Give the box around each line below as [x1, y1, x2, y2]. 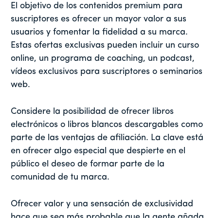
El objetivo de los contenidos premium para [11, 1, 183, 11]
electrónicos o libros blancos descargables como [11, 120, 203, 129]
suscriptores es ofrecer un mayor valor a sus [11, 14, 187, 24]
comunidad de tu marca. [11, 172, 110, 182]
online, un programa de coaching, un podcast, [11, 54, 195, 63]
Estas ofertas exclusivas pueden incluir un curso [11, 40, 200, 50]
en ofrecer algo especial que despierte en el [11, 146, 186, 156]
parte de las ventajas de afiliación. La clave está [11, 133, 204, 143]
